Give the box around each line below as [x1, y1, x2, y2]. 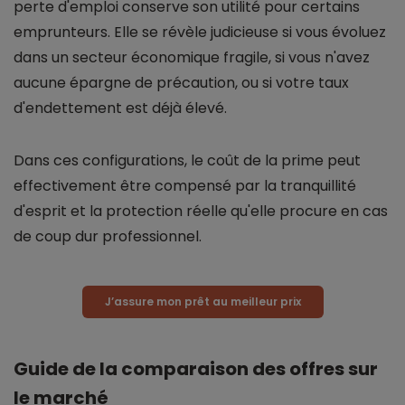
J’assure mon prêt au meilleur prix [104, 294, 301, 310]
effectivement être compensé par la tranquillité [14, 175, 356, 197]
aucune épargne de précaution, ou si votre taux [14, 72, 349, 94]
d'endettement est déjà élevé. [14, 98, 227, 119]
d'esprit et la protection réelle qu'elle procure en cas [14, 201, 388, 222]
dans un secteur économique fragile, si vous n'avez [14, 47, 370, 69]
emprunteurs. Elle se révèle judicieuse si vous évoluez [14, 22, 386, 43]
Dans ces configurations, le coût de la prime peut [14, 150, 361, 172]
